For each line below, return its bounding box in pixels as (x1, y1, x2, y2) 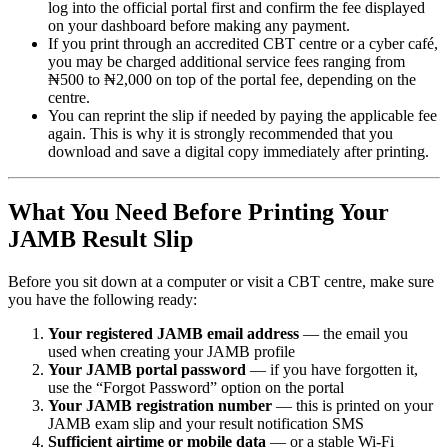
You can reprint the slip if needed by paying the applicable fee (48, 106, 437, 124)
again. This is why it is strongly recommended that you (48, 124, 393, 142)
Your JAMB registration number (48, 396, 272, 414)
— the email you (299, 324, 408, 342)
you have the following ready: (8, 290, 197, 308)
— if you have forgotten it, (246, 360, 418, 378)
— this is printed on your (272, 396, 433, 414)
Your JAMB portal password (48, 360, 246, 378)
